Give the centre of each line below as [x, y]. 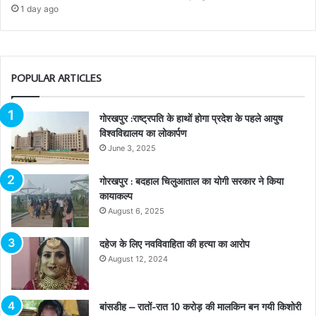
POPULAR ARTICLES [56, 78]
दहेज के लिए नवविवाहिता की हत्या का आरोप [175, 244]
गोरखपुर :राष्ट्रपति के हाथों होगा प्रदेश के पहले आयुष [191, 118]
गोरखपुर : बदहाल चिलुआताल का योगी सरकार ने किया [192, 181]
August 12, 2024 [138, 259]
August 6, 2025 [136, 211]
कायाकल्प [116, 196]
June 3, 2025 [132, 148]
